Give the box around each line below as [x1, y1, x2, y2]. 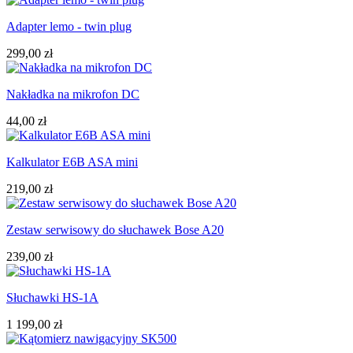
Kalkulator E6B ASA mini [6, 154, 138, 169]
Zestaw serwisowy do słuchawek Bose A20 [6, 222, 224, 236]
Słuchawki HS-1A [6, 290, 98, 304]
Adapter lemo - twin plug [6, 19, 132, 33]
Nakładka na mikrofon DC [6, 87, 139, 101]
